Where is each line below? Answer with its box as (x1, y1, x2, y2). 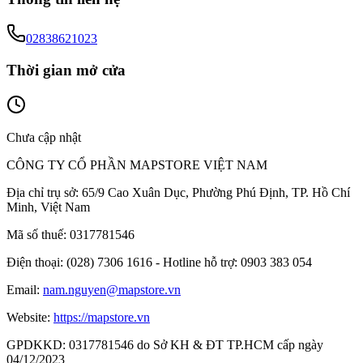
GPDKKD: (6, 337, 66, 352)
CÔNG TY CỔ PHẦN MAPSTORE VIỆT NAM (6, 157, 267, 172)
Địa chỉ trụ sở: (6, 185, 79, 199)
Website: (6, 310, 50, 324)
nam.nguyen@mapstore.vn (43, 282, 181, 297)
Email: (6, 282, 40, 297)
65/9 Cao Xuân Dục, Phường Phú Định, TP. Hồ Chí (82, 185, 350, 199)
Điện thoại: (6, 254, 63, 269)
